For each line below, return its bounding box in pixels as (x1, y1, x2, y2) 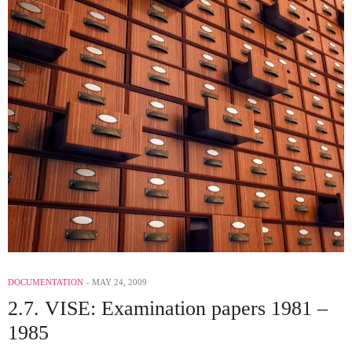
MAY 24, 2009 (92, 277, 147, 288)
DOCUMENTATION (8, 277, 83, 288)
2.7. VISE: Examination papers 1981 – (8, 297, 328, 321)
